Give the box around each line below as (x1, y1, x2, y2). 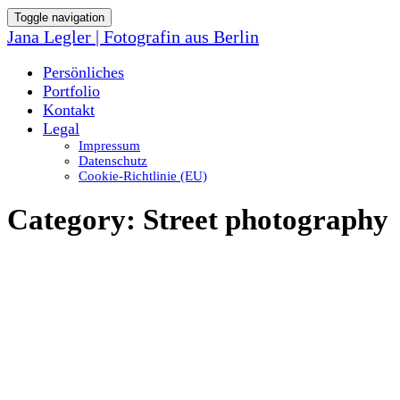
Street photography (143, 204, 388, 237)
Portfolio (43, 82, 100, 100)
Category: (7, 204, 143, 237)
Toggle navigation (14, 11, 104, 24)
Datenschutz (79, 154, 147, 168)
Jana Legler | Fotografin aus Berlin (7, 27, 259, 46)
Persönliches (43, 63, 124, 81)
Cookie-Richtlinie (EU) (79, 169, 207, 183)
